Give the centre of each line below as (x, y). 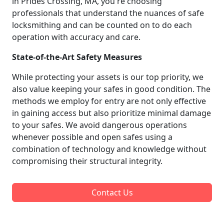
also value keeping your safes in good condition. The (111, 89)
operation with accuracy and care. (76, 37)
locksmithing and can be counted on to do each (102, 25)
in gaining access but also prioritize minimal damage (111, 113)
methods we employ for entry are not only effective (109, 101)
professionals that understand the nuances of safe (108, 13)
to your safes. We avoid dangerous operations (99, 125)
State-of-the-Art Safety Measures (77, 57)
